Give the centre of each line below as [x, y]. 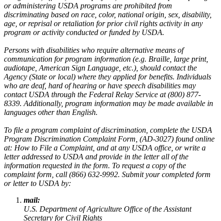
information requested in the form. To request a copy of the [95, 165]
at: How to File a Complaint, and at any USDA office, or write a [105, 147]
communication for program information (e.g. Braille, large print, [106, 59]
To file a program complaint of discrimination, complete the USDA [108, 130]
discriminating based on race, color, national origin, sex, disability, [108, 14]
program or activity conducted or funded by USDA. [84, 32]
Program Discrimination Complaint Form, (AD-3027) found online [109, 139]
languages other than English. [51, 112]
